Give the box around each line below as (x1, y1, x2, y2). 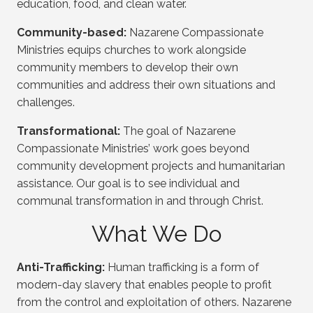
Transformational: (17, 124, 120, 138)
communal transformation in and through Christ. (17, 194, 266, 208)
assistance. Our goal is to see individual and (17, 177, 240, 191)
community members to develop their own (17, 61, 238, 75)
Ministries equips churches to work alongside (17, 43, 246, 57)
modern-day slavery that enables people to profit (17, 278, 272, 292)
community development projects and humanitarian (17, 159, 285, 173)
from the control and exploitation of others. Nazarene (17, 296, 291, 310)
